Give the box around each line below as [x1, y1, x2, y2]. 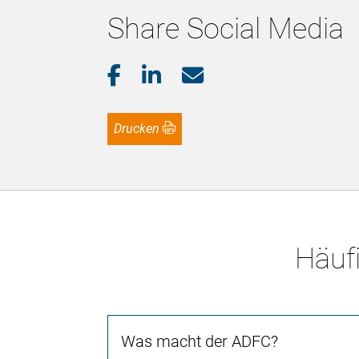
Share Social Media [107, 12, 345, 46]
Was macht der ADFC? [121, 332, 279, 352]
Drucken [122, 121, 160, 137]
